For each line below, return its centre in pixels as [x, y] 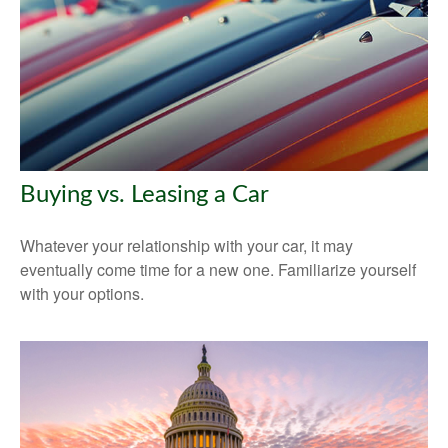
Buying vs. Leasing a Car [144, 194]
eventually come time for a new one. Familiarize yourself [218, 269]
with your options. [82, 293]
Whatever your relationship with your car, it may [186, 245]
